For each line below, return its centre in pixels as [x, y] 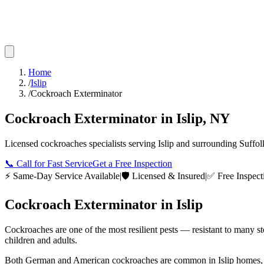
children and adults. [41, 240]
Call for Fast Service [55, 163]
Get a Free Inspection [132, 163]
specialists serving [122, 143]
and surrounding [207, 143]
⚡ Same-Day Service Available [62, 176]
